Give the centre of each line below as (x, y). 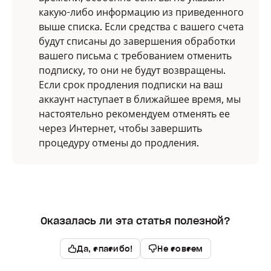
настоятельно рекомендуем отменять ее (134, 114)
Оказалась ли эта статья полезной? (135, 221)
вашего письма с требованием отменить (135, 56)
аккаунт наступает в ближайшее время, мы (140, 99)
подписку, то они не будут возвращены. (132, 70)
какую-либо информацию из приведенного (141, 12)
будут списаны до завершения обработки (137, 41)
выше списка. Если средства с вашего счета (141, 27)
